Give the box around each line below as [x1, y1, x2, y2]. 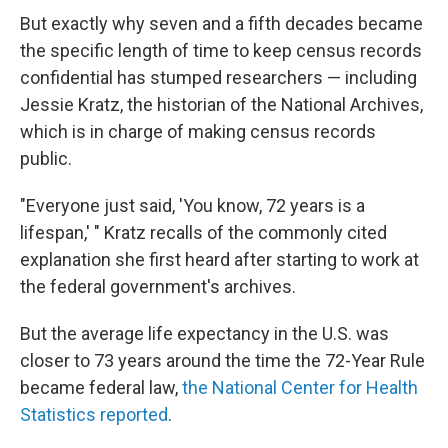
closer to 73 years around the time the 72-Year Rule [20, 350, 425, 372]
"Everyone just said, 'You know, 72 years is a [20, 195, 365, 217]
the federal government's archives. [20, 276, 296, 298]
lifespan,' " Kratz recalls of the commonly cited [20, 222, 387, 244]
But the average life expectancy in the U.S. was [20, 323, 389, 345]
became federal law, [20, 377, 182, 399]
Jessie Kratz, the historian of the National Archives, [20, 94, 423, 116]
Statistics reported [20, 404, 168, 426]
